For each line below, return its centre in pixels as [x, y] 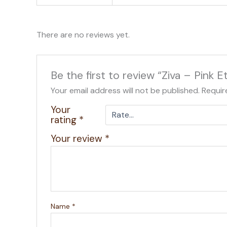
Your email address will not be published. [125, 90]
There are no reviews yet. [83, 35]
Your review [78, 138]
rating [65, 120]
